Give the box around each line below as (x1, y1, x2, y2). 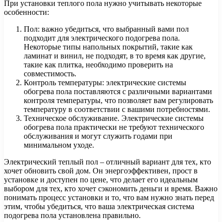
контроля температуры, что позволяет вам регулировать (24, 96, 213, 105)
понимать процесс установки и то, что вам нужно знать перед (4, 193, 214, 202)
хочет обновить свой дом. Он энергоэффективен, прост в (4, 166, 198, 175)
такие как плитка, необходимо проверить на (24, 60, 173, 69)
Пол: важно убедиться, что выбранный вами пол (24, 25, 189, 34)
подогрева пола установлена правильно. (4, 211, 141, 220)
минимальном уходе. (24, 141, 94, 150)
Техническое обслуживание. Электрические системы (24, 114, 204, 123)
